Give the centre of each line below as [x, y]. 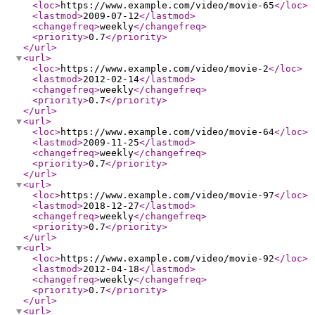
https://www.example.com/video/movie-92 [167, 258]
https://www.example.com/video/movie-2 [165, 69]
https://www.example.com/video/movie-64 [167, 132]
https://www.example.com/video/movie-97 [167, 195]
